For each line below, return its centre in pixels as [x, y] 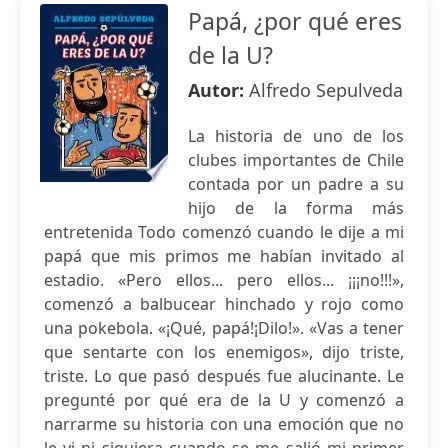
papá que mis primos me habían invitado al [224, 256]
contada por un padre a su [296, 184]
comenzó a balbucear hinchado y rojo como [224, 304]
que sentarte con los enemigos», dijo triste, [224, 352]
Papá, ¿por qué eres [295, 21]
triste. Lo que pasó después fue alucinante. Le [224, 376]
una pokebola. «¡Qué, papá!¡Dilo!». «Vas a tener [224, 328]
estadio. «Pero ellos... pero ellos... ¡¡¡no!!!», [224, 280]
